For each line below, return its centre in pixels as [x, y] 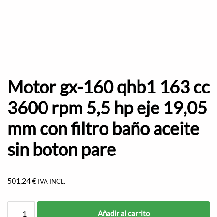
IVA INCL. [52, 181]
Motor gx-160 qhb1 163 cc [108, 87]
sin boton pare [62, 149]
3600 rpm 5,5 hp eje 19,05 [107, 108]
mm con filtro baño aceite [103, 129]
